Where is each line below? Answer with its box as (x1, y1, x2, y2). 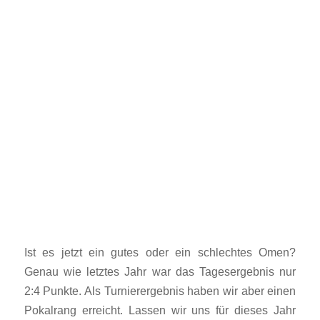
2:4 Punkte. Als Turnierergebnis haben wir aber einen (24, 284, 296, 297)
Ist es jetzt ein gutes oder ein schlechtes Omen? (24, 245, 296, 259)
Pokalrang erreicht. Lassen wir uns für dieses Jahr (24, 303, 296, 316)
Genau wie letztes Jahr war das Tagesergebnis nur (24, 264, 296, 278)
